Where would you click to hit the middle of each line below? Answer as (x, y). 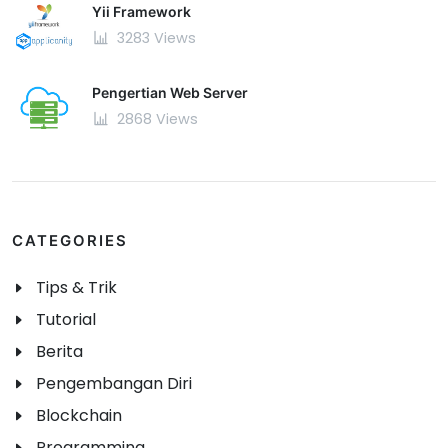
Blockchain (79, 416)
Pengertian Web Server (170, 93)
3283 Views (154, 38)
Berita (59, 352)
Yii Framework (141, 11)
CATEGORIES (70, 241)
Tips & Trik (76, 288)
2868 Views (155, 119)
